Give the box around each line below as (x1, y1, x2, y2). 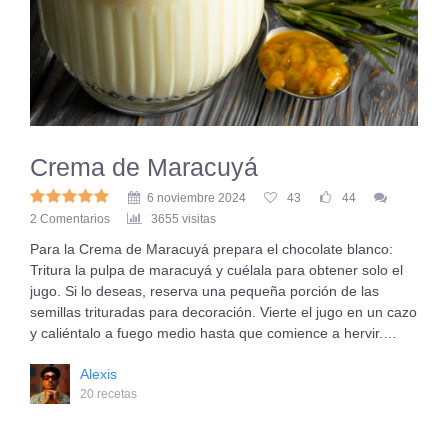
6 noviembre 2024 (147, 191, 246, 205)
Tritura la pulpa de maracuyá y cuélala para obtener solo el (30, 262, 403, 278)
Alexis (80, 366, 117, 382)
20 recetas (80, 387, 137, 401)
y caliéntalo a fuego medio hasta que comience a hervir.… (30, 325, 397, 341)
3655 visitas (151, 212, 216, 226)
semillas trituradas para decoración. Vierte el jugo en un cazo (30, 304, 417, 320)
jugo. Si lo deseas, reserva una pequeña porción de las (30, 283, 379, 299)
